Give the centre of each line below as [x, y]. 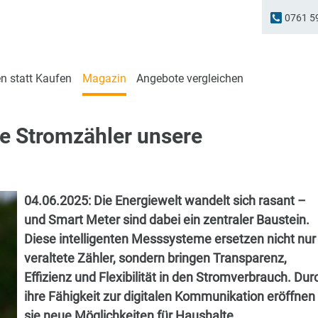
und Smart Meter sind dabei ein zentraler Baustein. [167, 220]
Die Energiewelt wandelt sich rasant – [200, 201]
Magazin [104, 78]
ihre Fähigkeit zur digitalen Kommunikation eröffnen [170, 297]
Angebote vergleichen [190, 78]
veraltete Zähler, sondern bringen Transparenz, [155, 258]
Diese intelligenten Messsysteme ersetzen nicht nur [170, 239]
